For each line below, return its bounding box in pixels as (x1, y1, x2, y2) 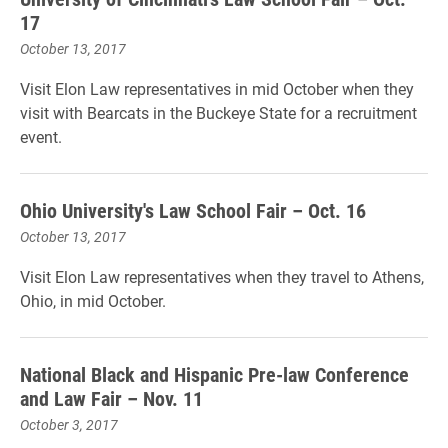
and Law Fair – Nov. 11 (20, 385, 203, 411)
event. (20, 126, 62, 147)
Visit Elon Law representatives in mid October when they (20, 78, 414, 99)
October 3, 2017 (20, 415, 118, 434)
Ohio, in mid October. (20, 290, 166, 311)
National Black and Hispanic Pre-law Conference (20, 361, 409, 387)
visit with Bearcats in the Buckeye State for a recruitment (20, 102, 417, 123)
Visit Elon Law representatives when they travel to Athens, (20, 266, 424, 287)
